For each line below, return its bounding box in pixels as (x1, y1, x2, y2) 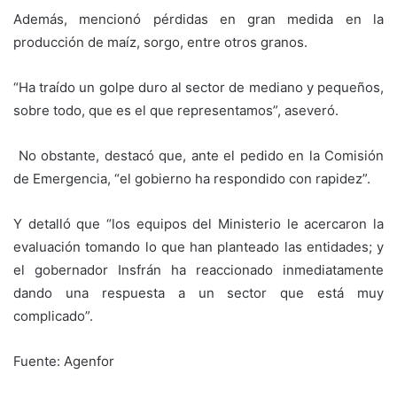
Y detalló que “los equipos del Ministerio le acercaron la (13, 214, 384, 232)
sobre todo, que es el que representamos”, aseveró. (13, 101, 339, 119)
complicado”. (13, 307, 93, 324)
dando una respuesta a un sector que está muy (13, 284, 384, 301)
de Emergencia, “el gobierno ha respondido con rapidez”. (13, 169, 370, 187)
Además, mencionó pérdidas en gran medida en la (13, 10, 384, 27)
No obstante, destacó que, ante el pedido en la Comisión (13, 146, 384, 164)
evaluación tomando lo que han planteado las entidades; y (13, 237, 384, 255)
